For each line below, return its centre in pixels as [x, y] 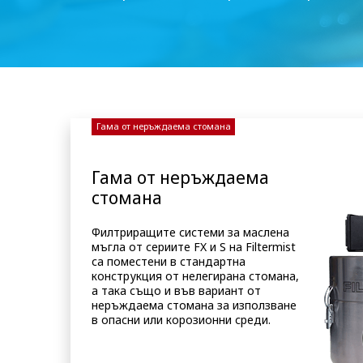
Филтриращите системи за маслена [191, 232]
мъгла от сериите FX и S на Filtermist [194, 246]
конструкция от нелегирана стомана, [196, 275]
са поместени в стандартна [169, 261]
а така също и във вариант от [177, 290]
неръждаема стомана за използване [194, 305]
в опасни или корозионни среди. [181, 319]
